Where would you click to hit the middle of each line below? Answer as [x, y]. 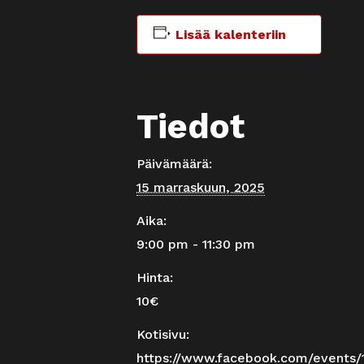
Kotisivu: [163, 334]
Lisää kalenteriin [230, 34]
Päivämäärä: [174, 163]
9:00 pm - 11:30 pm [196, 244]
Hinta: [155, 277]
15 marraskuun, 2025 [201, 187]
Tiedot [191, 126]
